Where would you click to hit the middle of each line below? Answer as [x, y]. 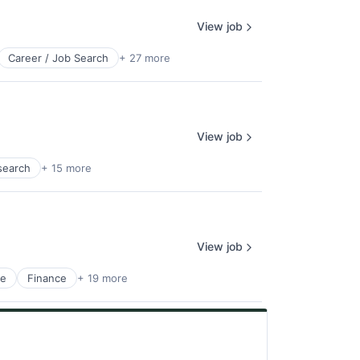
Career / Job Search [58, 57]
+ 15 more [66, 168]
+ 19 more [102, 278]
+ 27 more [145, 57]
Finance [47, 278]
